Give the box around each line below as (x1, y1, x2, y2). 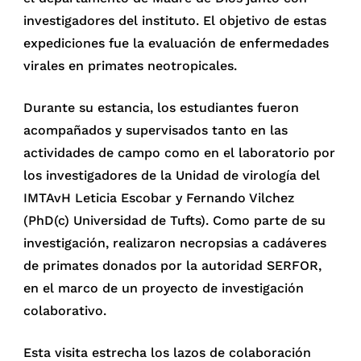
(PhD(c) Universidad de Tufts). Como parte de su (23, 213, 326, 229)
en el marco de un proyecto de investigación (23, 280, 305, 297)
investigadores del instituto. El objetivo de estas (23, 13, 327, 29)
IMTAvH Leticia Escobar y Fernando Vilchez (23, 190, 295, 206)
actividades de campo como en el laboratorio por (23, 145, 336, 161)
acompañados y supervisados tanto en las (23, 122, 288, 139)
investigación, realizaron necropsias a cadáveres (23, 235, 327, 251)
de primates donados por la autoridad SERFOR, (23, 258, 322, 274)
